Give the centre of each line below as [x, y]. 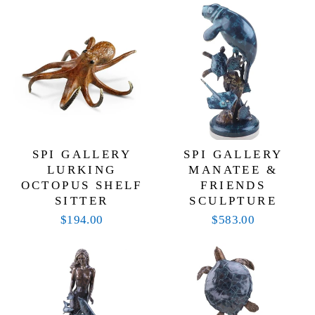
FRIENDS [233, 185]
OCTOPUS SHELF [82, 185]
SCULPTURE [233, 200]
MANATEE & [233, 169]
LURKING [82, 169]
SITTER [82, 200]
